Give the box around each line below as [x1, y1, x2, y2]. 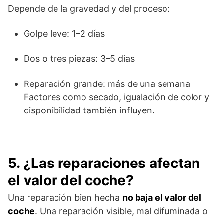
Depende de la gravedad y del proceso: [8, 3, 170, 14]
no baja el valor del [122, 192, 201, 203]
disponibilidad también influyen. [24, 105, 155, 115]
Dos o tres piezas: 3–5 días [24, 53, 135, 64]
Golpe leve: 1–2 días [24, 28, 105, 39]
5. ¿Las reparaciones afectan [8, 154, 200, 171]
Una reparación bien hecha [8, 192, 122, 203]
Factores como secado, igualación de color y [24, 91, 209, 102]
